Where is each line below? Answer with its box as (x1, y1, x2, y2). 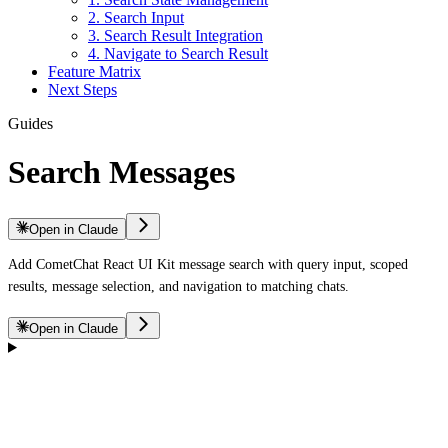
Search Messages (8, 154, 235, 191)
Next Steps (48, 81, 117, 98)
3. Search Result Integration (88, 27, 263, 44)
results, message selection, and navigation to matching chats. (8, 278, 349, 294)
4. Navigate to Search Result (88, 45, 268, 62)
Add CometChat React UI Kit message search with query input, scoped (8, 256, 408, 272)
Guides (8, 115, 53, 132)
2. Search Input (88, 9, 184, 26)
